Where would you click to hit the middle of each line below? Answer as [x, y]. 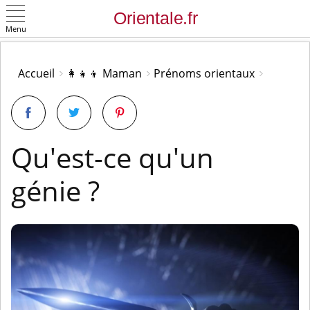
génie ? [55, 191]
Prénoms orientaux [204, 73]
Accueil [36, 73]
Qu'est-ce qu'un [112, 157]
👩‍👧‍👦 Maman [104, 73]
